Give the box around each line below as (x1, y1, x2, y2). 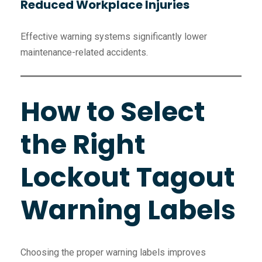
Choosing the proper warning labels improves (20, 247, 206, 258)
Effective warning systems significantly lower (20, 31, 207, 43)
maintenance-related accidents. (20, 47, 148, 58)
